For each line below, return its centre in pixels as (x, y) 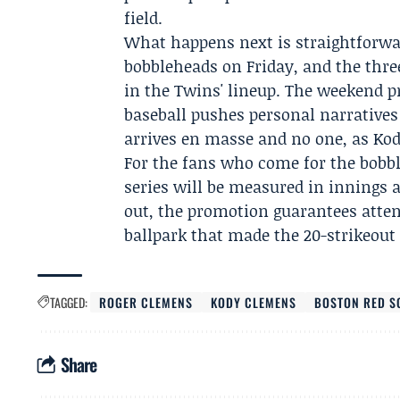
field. (144, 18)
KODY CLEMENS (254, 302)
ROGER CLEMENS (146, 302)
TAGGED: (69, 302)
